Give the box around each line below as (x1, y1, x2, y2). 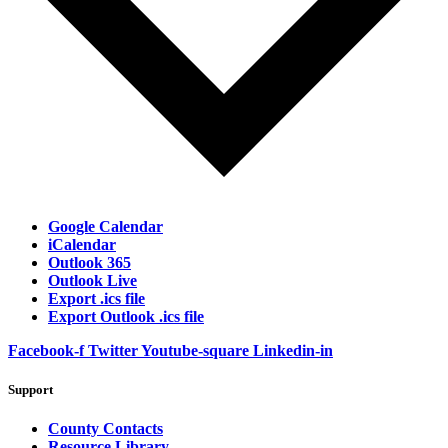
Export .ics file (48, 289, 145, 307)
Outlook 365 (48, 253, 131, 271)
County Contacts (48, 420, 163, 438)
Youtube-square (141, 341, 249, 359)
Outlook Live (48, 271, 137, 289)
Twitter (88, 341, 138, 359)
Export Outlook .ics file (48, 307, 204, 325)
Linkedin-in (253, 341, 333, 359)
